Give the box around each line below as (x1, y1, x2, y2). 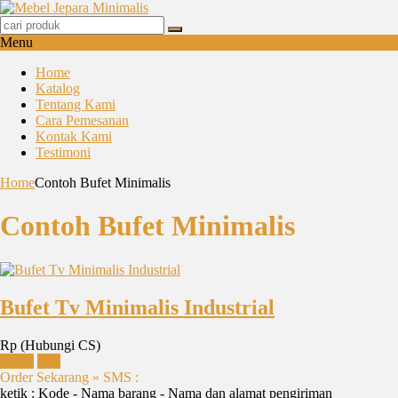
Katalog (36, 81, 80, 96)
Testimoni (36, 145, 91, 160)
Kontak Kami (36, 129, 112, 144)
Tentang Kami (36, 97, 115, 112)
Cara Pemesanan (36, 113, 129, 128)
